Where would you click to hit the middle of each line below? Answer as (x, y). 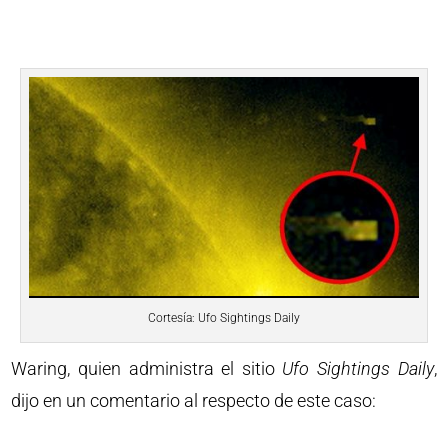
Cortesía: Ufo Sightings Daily (224, 318)
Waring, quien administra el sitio (147, 369)
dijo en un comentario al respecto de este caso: (194, 401)
